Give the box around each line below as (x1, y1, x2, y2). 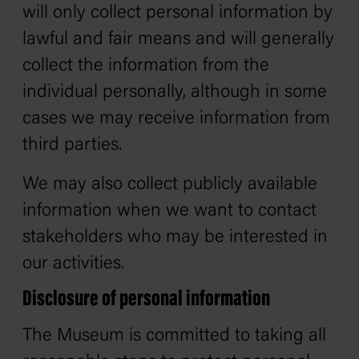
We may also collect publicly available (22, 175, 317, 194)
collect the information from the (22, 57, 269, 75)
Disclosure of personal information (22, 288, 270, 311)
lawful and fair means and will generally (22, 30, 334, 49)
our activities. (22, 255, 124, 273)
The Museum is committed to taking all (22, 327, 326, 345)
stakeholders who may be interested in (22, 228, 328, 247)
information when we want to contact (22, 202, 317, 220)
